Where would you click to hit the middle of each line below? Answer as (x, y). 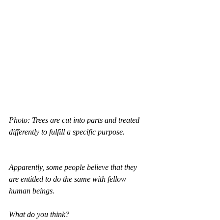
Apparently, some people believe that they (74, 167)
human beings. (32, 191)
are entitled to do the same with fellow (69, 179)
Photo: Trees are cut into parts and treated (75, 120)
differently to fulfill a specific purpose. (67, 132)
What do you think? (39, 214)
